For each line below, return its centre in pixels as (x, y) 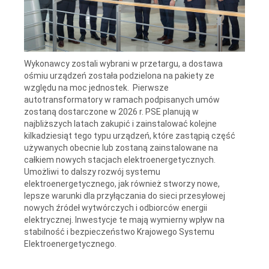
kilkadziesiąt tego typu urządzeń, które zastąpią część (130, 135)
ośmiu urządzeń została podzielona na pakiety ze (119, 75)
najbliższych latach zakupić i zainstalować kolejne (120, 123)
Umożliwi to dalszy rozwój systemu (92, 171)
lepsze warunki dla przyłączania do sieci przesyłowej (125, 195)
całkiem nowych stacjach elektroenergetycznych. (120, 159)
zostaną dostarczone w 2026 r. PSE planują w (111, 111)
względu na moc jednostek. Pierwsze (96, 87)
